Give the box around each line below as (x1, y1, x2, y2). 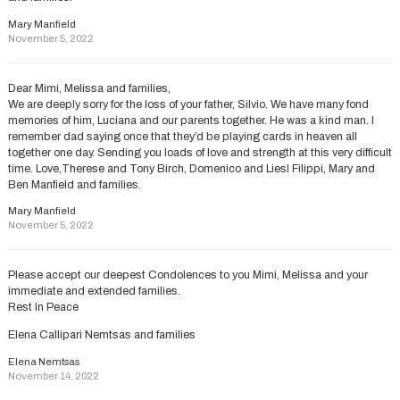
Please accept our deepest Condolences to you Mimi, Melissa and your (7, 269, 368, 282)
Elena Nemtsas (7, 355, 79, 367)
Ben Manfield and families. (7, 178, 141, 191)
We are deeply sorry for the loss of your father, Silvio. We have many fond (7, 97, 369, 111)
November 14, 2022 (7, 370, 99, 381)
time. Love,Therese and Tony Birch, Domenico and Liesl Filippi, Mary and (7, 162, 375, 175)
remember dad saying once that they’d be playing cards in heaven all (7, 129, 357, 143)
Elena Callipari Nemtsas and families (7, 328, 196, 341)
